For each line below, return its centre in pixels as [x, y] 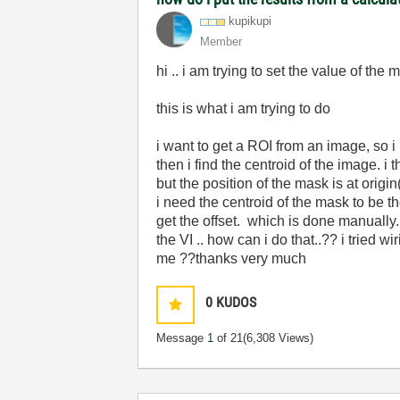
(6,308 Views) [279, 338]
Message [182, 338]
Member [221, 42]
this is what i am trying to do [244, 108]
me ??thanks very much [232, 258]
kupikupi [250, 21]
